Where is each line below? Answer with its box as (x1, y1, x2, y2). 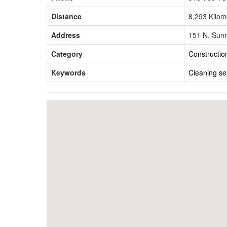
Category (51, 48, 83, 59)
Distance (51, 11, 82, 21)
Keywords (51, 67, 86, 78)
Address (51, 29, 80, 40)
